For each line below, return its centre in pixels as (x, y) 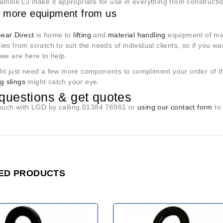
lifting (82, 35)
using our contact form (175, 107)
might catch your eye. (62, 81)
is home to (54, 35)
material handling (137, 35)
